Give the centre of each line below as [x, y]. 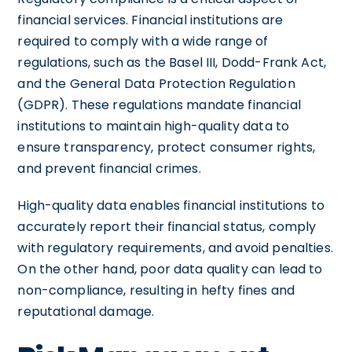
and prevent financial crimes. [109, 168]
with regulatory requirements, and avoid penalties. [175, 247]
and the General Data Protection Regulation [156, 83]
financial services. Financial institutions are [150, 20]
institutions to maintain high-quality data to [154, 126]
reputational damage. [86, 311]
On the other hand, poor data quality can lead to [170, 269]
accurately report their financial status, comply [167, 226]
